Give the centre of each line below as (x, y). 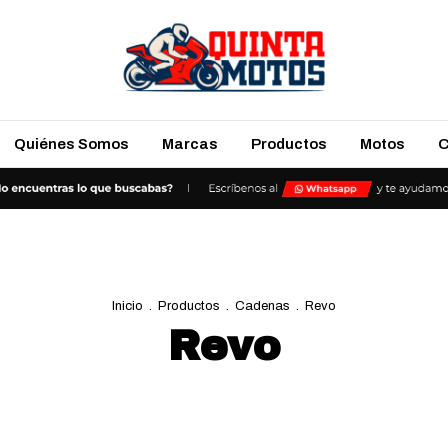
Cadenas (262, 306)
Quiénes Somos (71, 144)
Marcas (189, 144)
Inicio (127, 306)
